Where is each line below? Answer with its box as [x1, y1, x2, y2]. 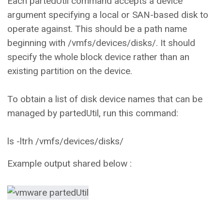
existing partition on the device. [7, 65, 132, 77]
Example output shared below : [7, 158, 132, 170]
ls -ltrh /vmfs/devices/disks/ [7, 136, 124, 147]
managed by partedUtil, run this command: [7, 108, 178, 119]
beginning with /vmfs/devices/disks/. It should [7, 37, 195, 49]
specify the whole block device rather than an [7, 51, 189, 63]
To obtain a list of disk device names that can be [7, 93, 202, 105]
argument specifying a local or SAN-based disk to [7, 9, 208, 21]
